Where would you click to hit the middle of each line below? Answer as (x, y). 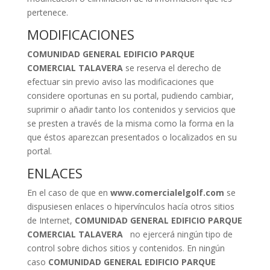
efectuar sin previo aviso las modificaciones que (120, 82)
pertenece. (47, 12)
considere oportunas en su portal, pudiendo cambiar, (130, 96)
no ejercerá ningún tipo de (180, 234)
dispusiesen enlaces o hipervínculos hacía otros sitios (130, 206)
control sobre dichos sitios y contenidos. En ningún (126, 248)
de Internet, (51, 220)
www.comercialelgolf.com (168, 193)
